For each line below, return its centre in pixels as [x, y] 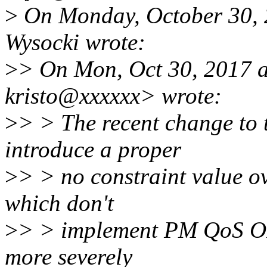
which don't [59, 203]
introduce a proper [93, 150]
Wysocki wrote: [75, 42]
